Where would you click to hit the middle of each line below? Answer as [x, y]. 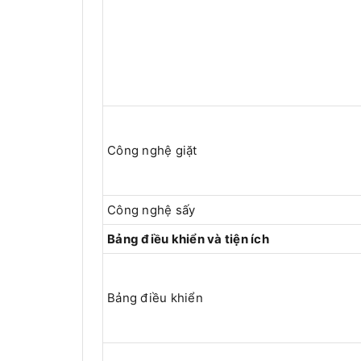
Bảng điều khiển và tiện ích [188, 239]
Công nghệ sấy [151, 210]
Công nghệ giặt [152, 151]
